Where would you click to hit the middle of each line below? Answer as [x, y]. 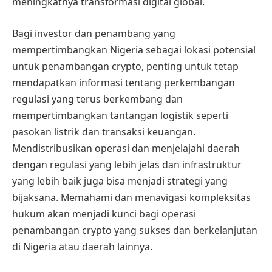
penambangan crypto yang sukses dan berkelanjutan [135, 230]
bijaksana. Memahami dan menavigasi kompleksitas [131, 197]
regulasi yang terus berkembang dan [97, 99]
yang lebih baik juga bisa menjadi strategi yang [120, 181]
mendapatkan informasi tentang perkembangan [124, 82]
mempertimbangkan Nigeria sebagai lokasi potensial [134, 49]
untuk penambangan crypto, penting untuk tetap [125, 66]
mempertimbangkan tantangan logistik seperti [120, 115]
